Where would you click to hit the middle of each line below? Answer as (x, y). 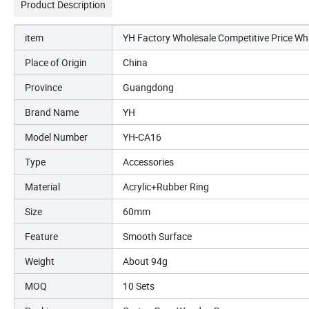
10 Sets (139, 286)
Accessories (148, 161)
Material (42, 186)
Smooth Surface (157, 236)
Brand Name (52, 112)
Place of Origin (56, 62)
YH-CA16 (142, 137)
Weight (40, 261)
